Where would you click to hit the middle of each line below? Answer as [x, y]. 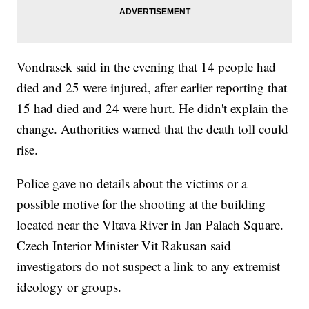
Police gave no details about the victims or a [132, 183]
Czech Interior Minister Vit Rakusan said [124, 245]
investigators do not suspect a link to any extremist [149, 266]
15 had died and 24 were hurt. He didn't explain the [152, 108]
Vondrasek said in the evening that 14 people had [147, 66]
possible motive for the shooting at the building [141, 203]
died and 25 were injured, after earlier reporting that [152, 87]
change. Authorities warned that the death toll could [153, 128]
